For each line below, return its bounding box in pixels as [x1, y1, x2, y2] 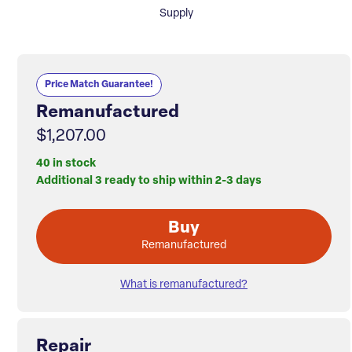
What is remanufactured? [120, 279, 247, 291]
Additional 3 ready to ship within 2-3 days [36, 175, 262, 188]
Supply [159, 8, 193, 20]
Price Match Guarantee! [45, 80, 153, 90]
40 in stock [36, 158, 96, 170]
